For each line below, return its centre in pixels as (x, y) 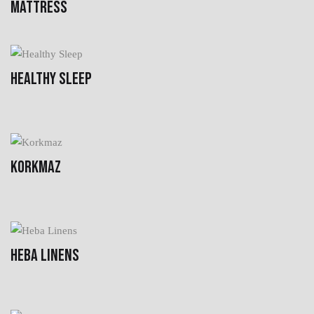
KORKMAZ (36, 167)
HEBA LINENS (45, 255)
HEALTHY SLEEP (51, 78)
